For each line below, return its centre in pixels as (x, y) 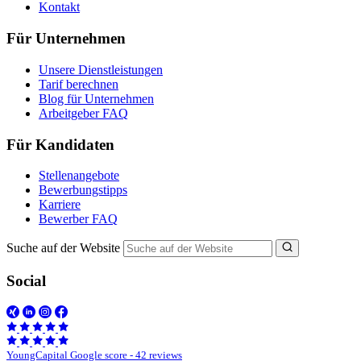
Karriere (60, 205)
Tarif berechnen (79, 84)
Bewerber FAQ (78, 219)
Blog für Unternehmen (96, 98)
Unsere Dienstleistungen (101, 69)
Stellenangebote (79, 176)
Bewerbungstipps (83, 190)
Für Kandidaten (60, 144)
